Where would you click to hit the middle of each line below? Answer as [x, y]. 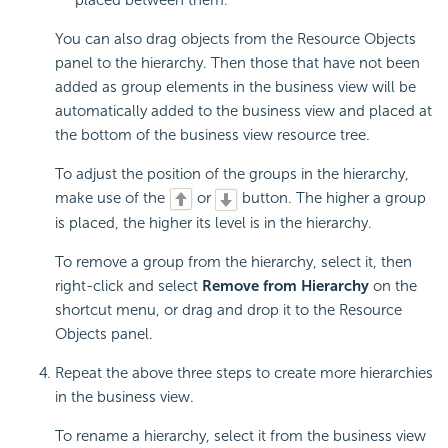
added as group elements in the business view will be [235, 86]
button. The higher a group [332, 197]
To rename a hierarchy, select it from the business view [240, 435]
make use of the [112, 197]
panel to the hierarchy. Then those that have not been [237, 62]
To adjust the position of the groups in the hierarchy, [232, 173]
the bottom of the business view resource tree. [212, 134]
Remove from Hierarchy [285, 285]
